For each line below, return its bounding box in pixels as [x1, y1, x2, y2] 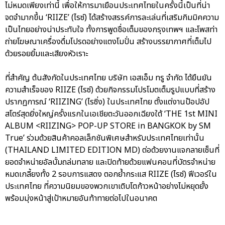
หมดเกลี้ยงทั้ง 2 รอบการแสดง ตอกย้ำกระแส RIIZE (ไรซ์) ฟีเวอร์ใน [5, 168, 217, 180]
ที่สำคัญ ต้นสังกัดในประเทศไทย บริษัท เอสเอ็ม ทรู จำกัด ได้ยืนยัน [5, 71, 212, 84]
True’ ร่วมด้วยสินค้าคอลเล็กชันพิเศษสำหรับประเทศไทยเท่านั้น [5, 132, 204, 144]
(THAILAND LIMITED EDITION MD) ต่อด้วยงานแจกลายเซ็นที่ [5, 144, 219, 156]
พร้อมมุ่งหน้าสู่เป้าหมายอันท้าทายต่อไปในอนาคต [5, 192, 157, 204]
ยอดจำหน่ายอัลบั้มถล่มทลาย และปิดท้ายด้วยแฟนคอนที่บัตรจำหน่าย [5, 156, 215, 168]
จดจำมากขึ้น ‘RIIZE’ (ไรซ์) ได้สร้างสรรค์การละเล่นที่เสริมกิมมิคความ [5, 11, 219, 24]
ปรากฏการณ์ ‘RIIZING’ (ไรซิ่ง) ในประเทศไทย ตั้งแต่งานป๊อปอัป [5, 95, 209, 108]
